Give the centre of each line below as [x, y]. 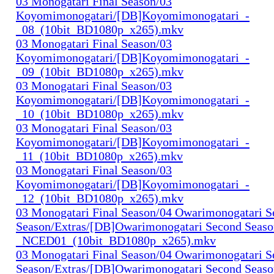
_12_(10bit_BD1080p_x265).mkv [100, 198]
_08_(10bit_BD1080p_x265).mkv [100, 29]
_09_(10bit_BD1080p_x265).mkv [100, 71]
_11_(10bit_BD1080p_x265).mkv [99, 156]
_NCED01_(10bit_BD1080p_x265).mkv [116, 240]
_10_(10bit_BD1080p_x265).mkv [100, 113]
